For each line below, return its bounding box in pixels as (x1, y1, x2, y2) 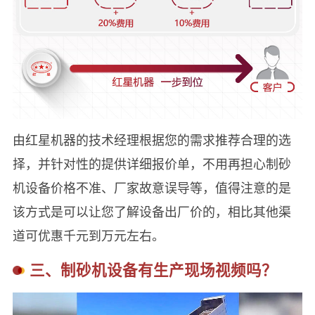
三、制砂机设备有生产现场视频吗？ (29, 258, 277, 281)
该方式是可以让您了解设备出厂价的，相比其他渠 (12, 201, 291, 220)
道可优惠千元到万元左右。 (12, 225, 165, 244)
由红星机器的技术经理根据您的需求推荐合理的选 (12, 129, 291, 148)
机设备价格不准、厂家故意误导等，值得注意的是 (12, 177, 291, 196)
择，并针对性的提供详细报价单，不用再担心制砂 (12, 153, 291, 172)
